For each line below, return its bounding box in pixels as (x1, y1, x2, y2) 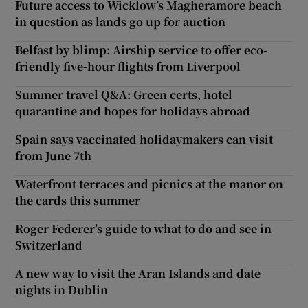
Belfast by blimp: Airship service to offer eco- (15, 41, 268, 58)
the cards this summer (15, 192, 141, 208)
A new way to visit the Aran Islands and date (15, 265, 261, 281)
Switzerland (15, 236, 83, 253)
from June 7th (15, 147, 92, 164)
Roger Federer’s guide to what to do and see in (15, 220, 272, 236)
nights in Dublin (15, 281, 109, 298)
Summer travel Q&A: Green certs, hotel (15, 86, 233, 102)
